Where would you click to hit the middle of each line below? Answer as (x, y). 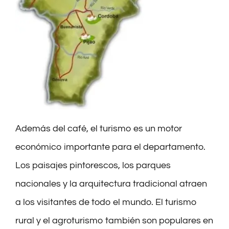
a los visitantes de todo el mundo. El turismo (106, 202)
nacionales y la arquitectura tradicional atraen (111, 184)
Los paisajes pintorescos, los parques (93, 165)
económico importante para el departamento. (110, 147)
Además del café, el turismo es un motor (98, 128)
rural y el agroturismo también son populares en (114, 220)
